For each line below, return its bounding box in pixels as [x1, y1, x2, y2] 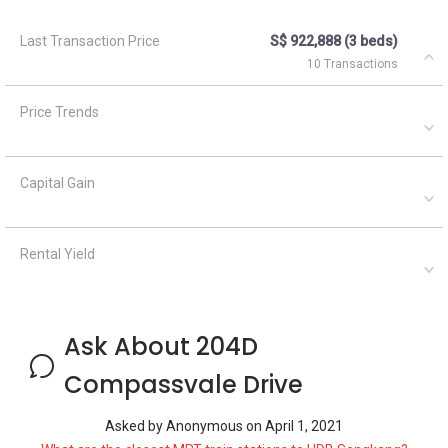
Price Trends [20, 103, 99, 120]
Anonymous [166, 417, 246, 434]
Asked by [105, 417, 166, 434]
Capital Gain [20, 174, 95, 191]
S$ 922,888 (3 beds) [270, 32, 398, 49]
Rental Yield [20, 245, 95, 262]
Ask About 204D [64, 329, 258, 363]
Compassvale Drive [64, 367, 303, 401]
